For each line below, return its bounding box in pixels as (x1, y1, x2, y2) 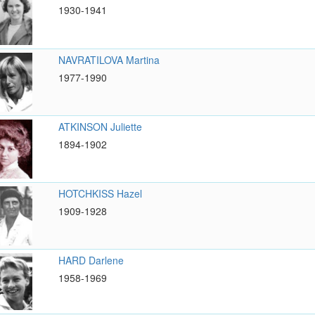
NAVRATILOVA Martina (58, 52, 160, 67)
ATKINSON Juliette (58, 119, 142, 134)
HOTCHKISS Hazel (58, 186, 142, 201)
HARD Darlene (58, 253, 124, 268)
